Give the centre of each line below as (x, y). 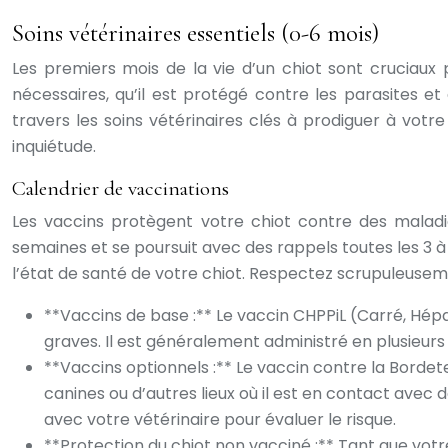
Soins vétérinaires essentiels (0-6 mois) (195, 33)
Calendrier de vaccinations (120, 188)
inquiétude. (54, 146)
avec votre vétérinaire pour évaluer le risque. (220, 419)
